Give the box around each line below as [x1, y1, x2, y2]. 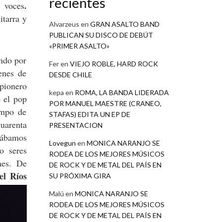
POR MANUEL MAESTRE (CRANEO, [49, 99, 162, 108]
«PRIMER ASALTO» [49, 41, 110, 50]
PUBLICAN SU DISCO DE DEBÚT [49, 30, 153, 39]
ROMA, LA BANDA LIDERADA [74, 88, 169, 97]
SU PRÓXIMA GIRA [49, 171, 111, 180]
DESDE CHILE [49, 70, 92, 79]
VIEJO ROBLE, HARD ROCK [69, 59, 158, 68]
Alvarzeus [49, 19, 79, 28]
